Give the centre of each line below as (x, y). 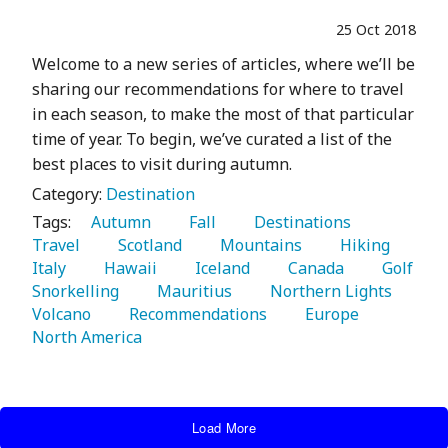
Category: (69, 193)
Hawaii (126, 267)
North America (89, 336)
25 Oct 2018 (376, 29)
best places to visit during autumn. (162, 163)
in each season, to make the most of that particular (223, 113)
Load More (224, 427)
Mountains (257, 244)
